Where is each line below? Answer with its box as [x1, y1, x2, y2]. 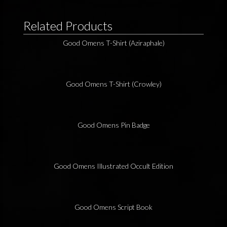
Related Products [23, 18, 112, 33]
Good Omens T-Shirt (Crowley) [65, 80, 162, 89]
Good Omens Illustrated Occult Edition [54, 162, 173, 171]
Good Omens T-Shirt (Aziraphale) [62, 39, 165, 48]
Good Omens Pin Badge [77, 121, 150, 130]
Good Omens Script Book [74, 203, 153, 212]
